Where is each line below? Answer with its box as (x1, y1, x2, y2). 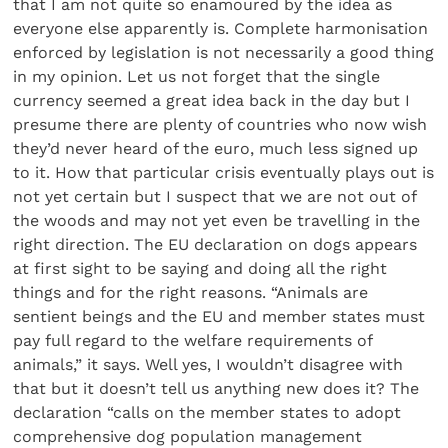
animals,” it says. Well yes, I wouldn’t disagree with (13, 355, 404, 375)
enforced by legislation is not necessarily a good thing (13, 43, 435, 63)
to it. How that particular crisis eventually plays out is (13, 163, 435, 183)
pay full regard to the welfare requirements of (13, 331, 373, 351)
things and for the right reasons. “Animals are (13, 283, 369, 303)
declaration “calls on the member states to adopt (13, 403, 402, 423)
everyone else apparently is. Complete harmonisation (13, 19, 429, 39)
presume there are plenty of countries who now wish (13, 115, 428, 135)
